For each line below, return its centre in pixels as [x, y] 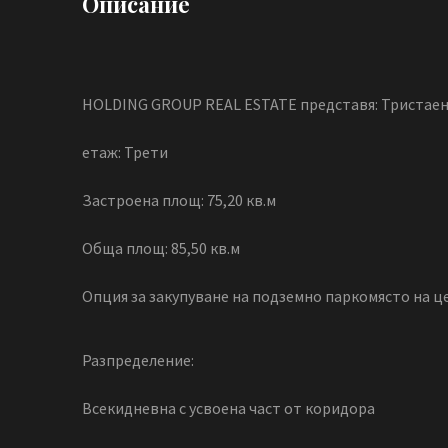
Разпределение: [138, 360]
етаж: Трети [125, 152]
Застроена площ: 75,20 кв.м [179, 200]
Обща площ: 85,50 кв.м [161, 248]
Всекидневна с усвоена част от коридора [228, 408]
